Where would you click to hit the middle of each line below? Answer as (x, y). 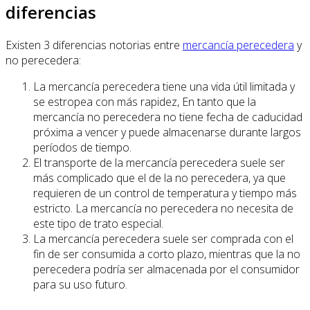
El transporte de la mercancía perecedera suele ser (159, 163)
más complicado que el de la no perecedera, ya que (159, 178)
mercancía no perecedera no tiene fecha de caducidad (168, 117)
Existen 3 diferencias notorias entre (94, 45)
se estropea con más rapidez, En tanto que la (145, 102)
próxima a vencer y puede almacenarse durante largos (167, 133)
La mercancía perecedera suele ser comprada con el (163, 239)
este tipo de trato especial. (98, 224)
